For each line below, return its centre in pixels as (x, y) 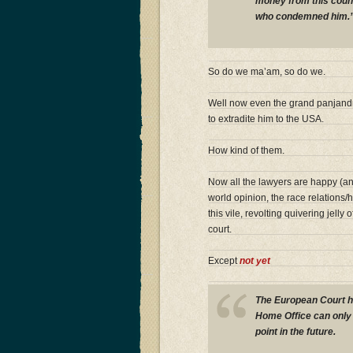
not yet (255, 260)
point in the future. (295, 331)
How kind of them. (246, 150)
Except (224, 260)
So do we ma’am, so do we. (267, 71)
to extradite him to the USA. (266, 119)
